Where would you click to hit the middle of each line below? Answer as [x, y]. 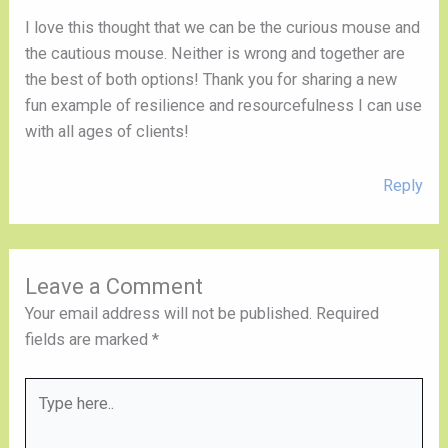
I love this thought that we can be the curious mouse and [223, 27]
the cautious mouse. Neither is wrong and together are [215, 53]
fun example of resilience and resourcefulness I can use [224, 105]
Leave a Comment [114, 287]
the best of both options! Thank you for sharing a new [211, 79]
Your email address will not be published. [169, 314]
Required [348, 314]
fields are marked [89, 340]
